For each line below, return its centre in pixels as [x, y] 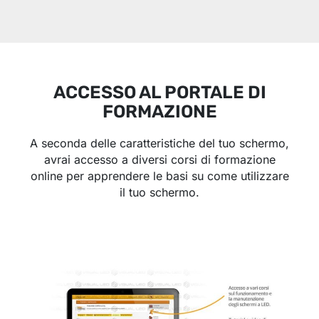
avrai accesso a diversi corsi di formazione [159, 159]
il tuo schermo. [159, 192]
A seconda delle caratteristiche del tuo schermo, [159, 143]
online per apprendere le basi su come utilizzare [159, 176]
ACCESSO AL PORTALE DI [159, 92]
